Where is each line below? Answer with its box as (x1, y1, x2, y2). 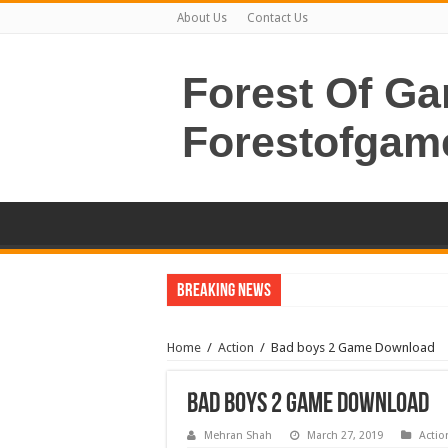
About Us (177, 11, 227, 25)
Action (218, 340, 254, 355)
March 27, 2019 (307, 429, 383, 442)
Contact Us (247, 11, 308, 25)
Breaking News (177, 282, 271, 301)
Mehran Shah (204, 429, 272, 442)
